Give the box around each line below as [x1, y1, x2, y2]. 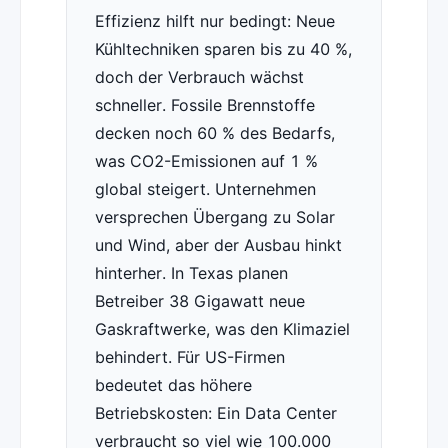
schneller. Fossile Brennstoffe [94, 95, 315, 116]
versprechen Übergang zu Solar [94, 207, 335, 228]
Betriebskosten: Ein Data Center [94, 403, 337, 424]
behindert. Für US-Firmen [94, 347, 285, 368]
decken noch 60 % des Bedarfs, [94, 123, 335, 144]
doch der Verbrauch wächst [94, 67, 304, 88]
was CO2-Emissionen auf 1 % [94, 151, 318, 172]
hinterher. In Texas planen [94, 263, 288, 284]
